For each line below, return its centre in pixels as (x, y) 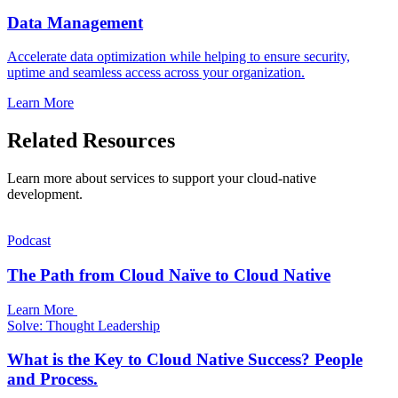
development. (45, 195)
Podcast (29, 241)
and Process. (52, 379)
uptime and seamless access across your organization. (156, 73)
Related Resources (91, 141)
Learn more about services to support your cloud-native (162, 179)
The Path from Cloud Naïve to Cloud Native (169, 275)
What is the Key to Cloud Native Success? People (185, 360)
